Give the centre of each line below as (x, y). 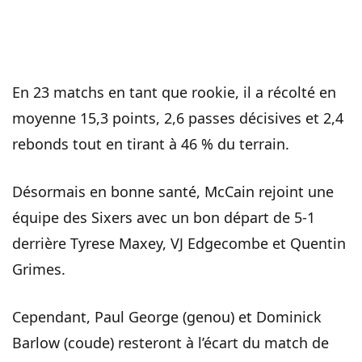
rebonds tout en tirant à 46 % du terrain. (151, 144)
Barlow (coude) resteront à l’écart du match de (170, 343)
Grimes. (39, 269)
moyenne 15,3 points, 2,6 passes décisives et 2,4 (178, 118)
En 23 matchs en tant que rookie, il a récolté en (174, 93)
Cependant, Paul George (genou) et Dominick (167, 317)
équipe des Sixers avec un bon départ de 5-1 (164, 218)
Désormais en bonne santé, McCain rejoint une (173, 192)
